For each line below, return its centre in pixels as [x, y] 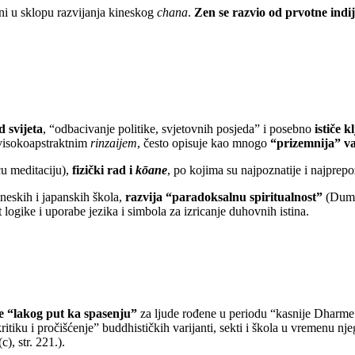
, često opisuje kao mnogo [204, 143]
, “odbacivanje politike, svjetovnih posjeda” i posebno [179, 129]
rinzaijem [114, 143]
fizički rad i [104, 170]
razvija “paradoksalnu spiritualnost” [225, 197]
